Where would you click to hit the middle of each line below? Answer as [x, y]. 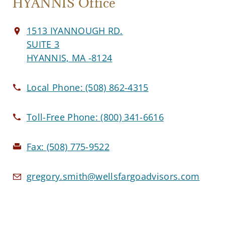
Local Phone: [56, 87]
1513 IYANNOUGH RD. [75, 30]
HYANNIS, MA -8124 [70, 58]
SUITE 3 [43, 44]
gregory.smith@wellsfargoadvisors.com [113, 176]
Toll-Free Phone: [64, 117]
